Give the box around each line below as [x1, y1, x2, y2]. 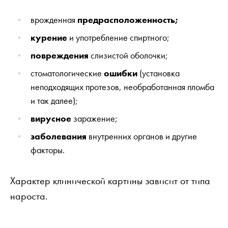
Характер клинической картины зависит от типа [10, 174, 210, 187]
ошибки [104, 67, 137, 79]
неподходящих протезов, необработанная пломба [31, 80, 214, 93]
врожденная [31, 13, 77, 25]
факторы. [31, 144, 65, 156]
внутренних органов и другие [87, 130, 197, 142]
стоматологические [31, 67, 104, 79]
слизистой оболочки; [89, 49, 168, 61]
